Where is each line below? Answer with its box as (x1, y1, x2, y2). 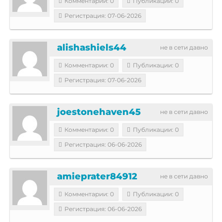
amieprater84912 (57, 170, 137, 182)
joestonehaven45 (57, 106, 141, 117)
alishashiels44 (57, 42, 126, 53)
